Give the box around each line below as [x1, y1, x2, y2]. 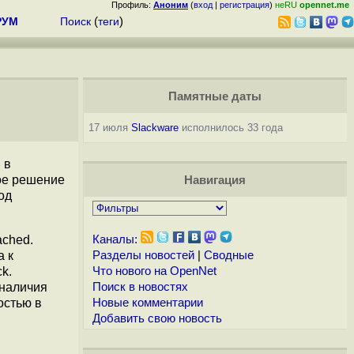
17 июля [88, 122, 131, 134]
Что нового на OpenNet [92, 265, 217, 277]
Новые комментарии [92, 296, 203, 309]
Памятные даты [168, 90, 262, 103]
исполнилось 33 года [178, 122, 283, 134]
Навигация [183, 174, 246, 186]
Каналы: [92, 233, 137, 246]
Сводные [203, 249, 254, 262]
